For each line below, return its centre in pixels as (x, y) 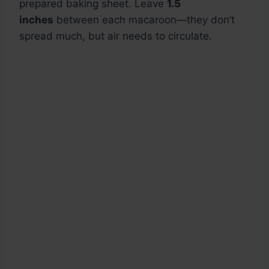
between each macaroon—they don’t (144, 20)
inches (36, 20)
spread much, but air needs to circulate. (116, 36)
